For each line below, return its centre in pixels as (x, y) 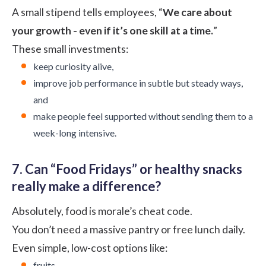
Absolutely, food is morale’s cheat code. (102, 211)
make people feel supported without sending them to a (143, 116)
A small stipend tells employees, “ (87, 12)
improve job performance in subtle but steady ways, (138, 83)
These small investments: (70, 49)
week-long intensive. (75, 132)
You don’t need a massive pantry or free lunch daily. (129, 229)
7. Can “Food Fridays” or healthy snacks (127, 169)
